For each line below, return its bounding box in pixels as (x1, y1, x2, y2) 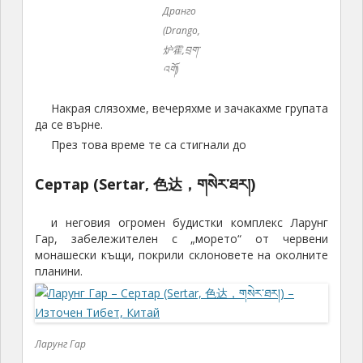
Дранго (163, 4, 196, 19)
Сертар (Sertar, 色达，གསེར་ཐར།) (34, 174, 255, 194)
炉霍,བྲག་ (163, 43, 200, 58)
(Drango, (163, 23, 200, 38)
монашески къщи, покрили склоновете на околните (34, 247, 329, 263)
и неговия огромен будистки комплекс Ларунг (50, 215, 329, 231)
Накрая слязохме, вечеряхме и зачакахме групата (50, 100, 329, 117)
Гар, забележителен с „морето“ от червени (34, 231, 329, 247)
